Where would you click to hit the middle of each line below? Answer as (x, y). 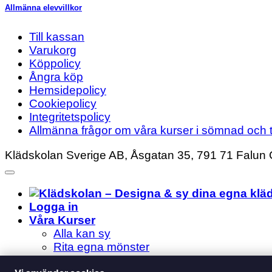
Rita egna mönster (101, 247)
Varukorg (53, 50)
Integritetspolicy (70, 117)
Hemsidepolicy (68, 90)
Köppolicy (55, 64)
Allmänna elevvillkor (43, 8)
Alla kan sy (82, 234)
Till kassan (57, 37)
